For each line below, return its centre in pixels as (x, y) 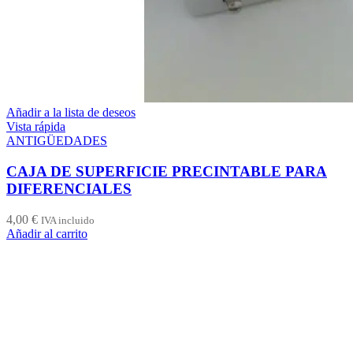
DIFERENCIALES (69, 189)
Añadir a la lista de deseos (71, 113)
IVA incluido (68, 220)
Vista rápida (36, 127)
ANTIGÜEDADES (57, 141)
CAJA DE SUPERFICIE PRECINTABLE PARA (167, 172)
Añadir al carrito (47, 233)
